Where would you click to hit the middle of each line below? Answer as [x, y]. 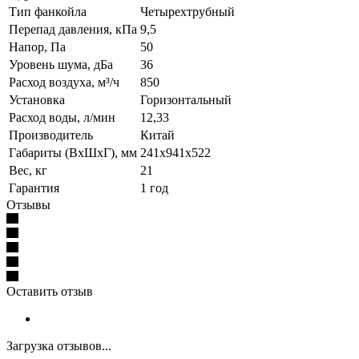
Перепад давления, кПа [73, 29]
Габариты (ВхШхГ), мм [73, 152]
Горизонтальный [186, 99]
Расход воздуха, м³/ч [64, 82]
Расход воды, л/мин [62, 117]
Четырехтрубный [188, 11]
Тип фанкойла [48, 11]
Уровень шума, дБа [61, 64]
